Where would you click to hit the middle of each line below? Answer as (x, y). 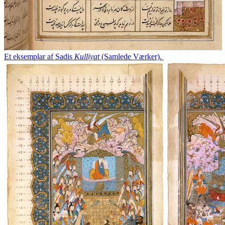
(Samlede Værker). (132, 56)
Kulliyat (87, 56)
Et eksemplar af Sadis (39, 56)
